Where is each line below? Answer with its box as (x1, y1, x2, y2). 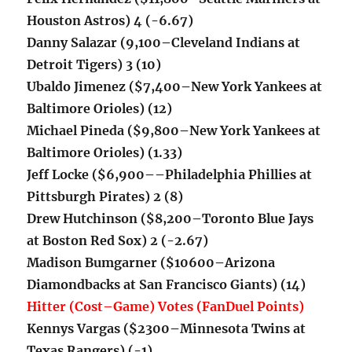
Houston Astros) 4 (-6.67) (27, 13, 194, 29)
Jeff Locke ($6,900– (27, 167, 156, 183)
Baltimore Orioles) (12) (27, 101, 173, 117)
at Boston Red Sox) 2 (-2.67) (27, 233, 209, 249)
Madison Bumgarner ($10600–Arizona (27, 255, 276, 271)
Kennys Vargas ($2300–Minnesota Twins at (27, 321, 306, 337)
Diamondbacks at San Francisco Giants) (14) (27, 277, 306, 293)
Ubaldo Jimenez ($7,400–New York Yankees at (27, 79, 323, 95)
